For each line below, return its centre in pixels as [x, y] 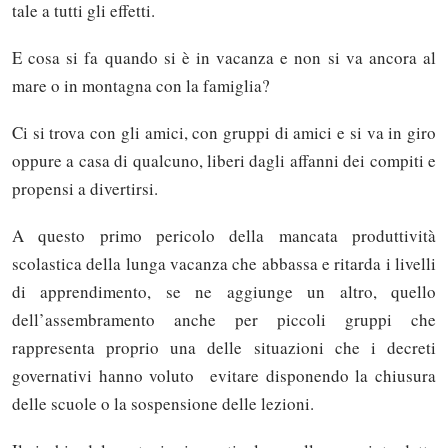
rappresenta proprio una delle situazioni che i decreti [224, 348]
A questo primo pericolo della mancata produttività [224, 236]
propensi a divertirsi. [85, 188]
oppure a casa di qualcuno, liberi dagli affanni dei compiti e [224, 160]
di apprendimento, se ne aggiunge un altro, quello [224, 292]
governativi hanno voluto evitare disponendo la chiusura [224, 376]
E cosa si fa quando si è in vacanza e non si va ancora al [224, 57]
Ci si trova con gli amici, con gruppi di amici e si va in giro [224, 132]
